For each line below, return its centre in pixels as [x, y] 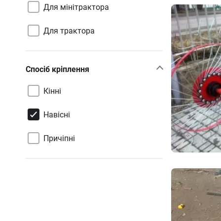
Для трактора [69, 31]
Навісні [57, 114]
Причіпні [59, 138]
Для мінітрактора [76, 7]
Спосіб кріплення [57, 69]
